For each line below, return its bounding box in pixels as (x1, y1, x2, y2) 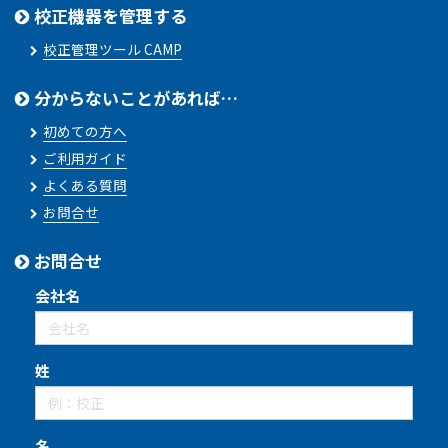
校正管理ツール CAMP (43, 38, 182, 59)
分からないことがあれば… (30, 84, 238, 110)
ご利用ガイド (43, 147, 127, 168)
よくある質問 (43, 174, 127, 195)
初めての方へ (43, 120, 127, 141)
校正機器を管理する (30, 2, 187, 28)
